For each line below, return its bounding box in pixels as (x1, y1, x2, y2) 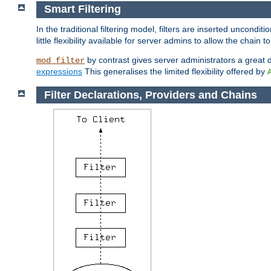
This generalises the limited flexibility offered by (82, 66, 267, 76)
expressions (36, 66, 82, 76)
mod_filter (36, 55, 85, 65)
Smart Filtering (44, 3, 121, 16)
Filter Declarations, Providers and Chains (44, 88, 257, 101)
